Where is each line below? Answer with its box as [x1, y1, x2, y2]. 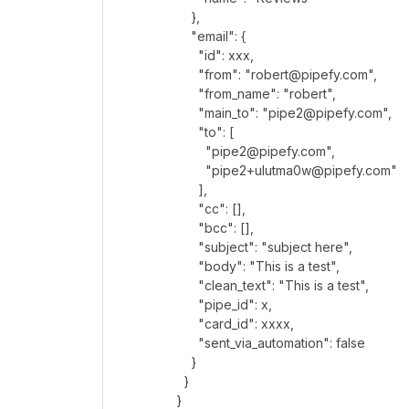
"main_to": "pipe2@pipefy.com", [176, 104, 392, 121]
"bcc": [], [176, 219, 254, 236]
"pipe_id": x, [176, 296, 272, 312]
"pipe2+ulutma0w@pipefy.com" [176, 162, 397, 178]
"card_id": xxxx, [176, 315, 294, 331]
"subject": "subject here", [176, 238, 352, 255]
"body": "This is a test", [176, 257, 340, 274]
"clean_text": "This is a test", [176, 277, 369, 293]
